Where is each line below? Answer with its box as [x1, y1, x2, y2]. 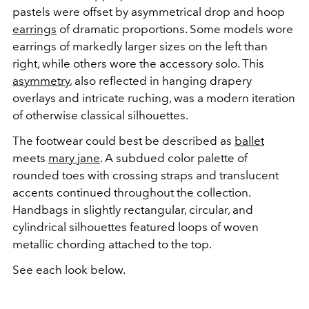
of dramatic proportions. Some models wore [57, 22, 293, 36]
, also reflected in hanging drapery [70, 74, 252, 88]
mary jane [48, 151, 100, 165]
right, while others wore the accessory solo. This [12, 57, 264, 70]
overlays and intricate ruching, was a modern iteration [12, 91, 295, 105]
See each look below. [12, 263, 126, 277]
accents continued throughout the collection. [12, 186, 250, 199]
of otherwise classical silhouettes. [12, 108, 190, 122]
